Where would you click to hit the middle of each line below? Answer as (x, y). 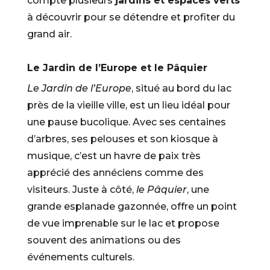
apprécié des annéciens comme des (115, 172)
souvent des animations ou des (104, 240)
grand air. (49, 34)
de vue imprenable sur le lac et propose (123, 223)
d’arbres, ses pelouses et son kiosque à (122, 139)
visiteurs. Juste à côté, (81, 189)
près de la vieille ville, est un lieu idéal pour (128, 105)
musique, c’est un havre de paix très (114, 155)
